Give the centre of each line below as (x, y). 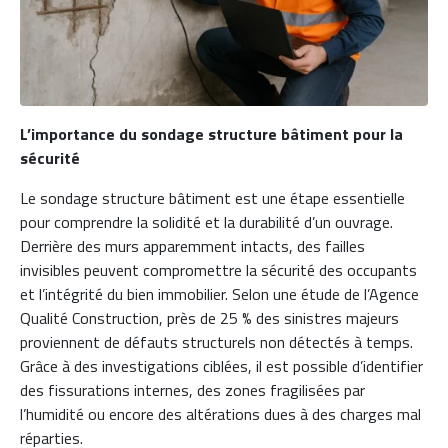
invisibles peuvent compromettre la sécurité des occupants (218, 269)
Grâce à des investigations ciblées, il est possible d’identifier (221, 365)
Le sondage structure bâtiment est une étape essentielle (212, 197)
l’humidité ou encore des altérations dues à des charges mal (220, 413)
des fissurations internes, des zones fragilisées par (192, 389)
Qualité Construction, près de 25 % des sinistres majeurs (209, 317)
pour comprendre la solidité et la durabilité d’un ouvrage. (206, 221)
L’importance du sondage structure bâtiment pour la (211, 133)
